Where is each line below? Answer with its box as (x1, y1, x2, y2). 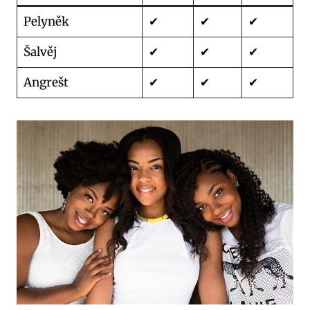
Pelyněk (23, 13, 69, 29)
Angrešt (23, 74, 69, 90)
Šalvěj (23, 44, 57, 60)
